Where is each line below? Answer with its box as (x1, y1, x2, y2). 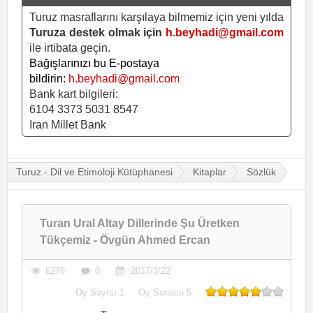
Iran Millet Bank (29, 118, 106, 131)
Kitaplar (193, 166, 226, 177)
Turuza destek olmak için (29, 26, 166, 38)
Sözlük (247, 166, 276, 177)
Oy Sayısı (75, 286, 119, 298)
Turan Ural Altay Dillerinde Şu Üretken (40, 217, 240, 229)
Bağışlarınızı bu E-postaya (29, 57, 159, 69)
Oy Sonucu (138, 286, 187, 298)
